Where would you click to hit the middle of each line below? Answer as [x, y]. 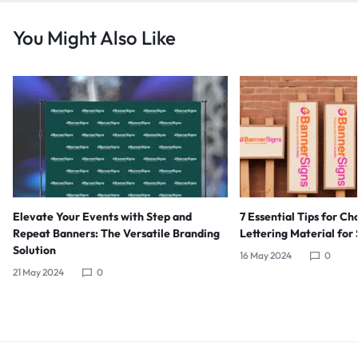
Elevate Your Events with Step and [102, 216]
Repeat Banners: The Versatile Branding [116, 233]
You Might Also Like [94, 37]
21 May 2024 [38, 272]
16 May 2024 [266, 255]
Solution [34, 250]
